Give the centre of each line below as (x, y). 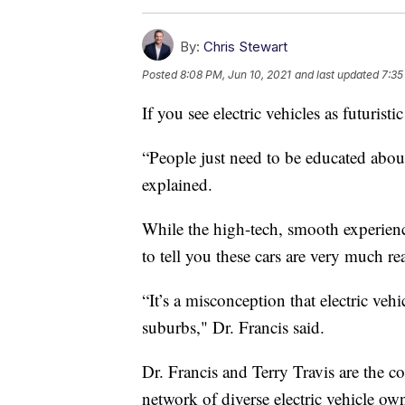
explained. (177, 184)
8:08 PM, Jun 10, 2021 (235, 74)
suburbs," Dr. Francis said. (233, 326)
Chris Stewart (245, 46)
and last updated (337, 74)
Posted (161, 74)
